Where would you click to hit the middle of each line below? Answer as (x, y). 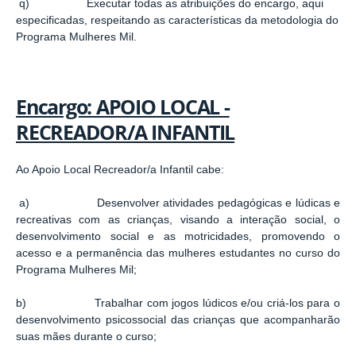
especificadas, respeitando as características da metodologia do (177, 20)
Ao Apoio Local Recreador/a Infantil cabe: (120, 170)
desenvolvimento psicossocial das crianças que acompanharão (178, 319)
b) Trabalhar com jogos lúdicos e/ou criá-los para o (178, 303)
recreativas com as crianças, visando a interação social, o (178, 220)
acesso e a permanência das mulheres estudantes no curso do (178, 253)
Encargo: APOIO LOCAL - (123, 106)
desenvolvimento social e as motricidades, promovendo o (178, 236)
